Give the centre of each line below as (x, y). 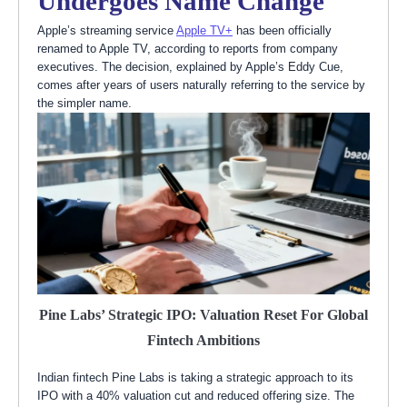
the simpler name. (84, 103)
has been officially (282, 30)
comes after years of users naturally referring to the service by (201, 84)
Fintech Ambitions (203, 340)
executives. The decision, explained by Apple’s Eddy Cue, (190, 66)
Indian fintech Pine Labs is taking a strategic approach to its (195, 377)
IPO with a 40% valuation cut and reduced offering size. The (196, 395)
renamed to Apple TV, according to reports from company (188, 48)
